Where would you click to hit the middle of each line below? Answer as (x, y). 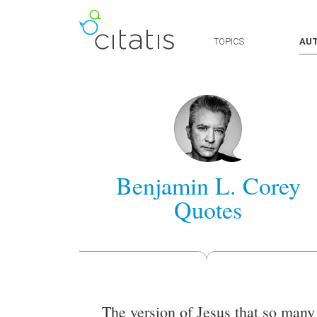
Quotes (208, 209)
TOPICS (229, 41)
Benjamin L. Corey (208, 185)
